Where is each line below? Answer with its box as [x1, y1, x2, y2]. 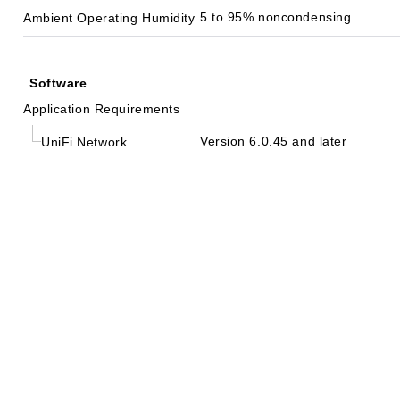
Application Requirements [23, 102, 180, 116]
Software [29, 76, 87, 90]
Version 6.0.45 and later [200, 134, 347, 148]
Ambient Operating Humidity [23, 10, 196, 25]
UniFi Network [41, 134, 128, 149]
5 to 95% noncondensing [200, 10, 352, 24]
